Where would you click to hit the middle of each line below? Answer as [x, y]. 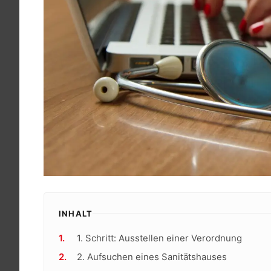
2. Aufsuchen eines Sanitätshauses [152, 256]
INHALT [76, 213]
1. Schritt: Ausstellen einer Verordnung [159, 238]
